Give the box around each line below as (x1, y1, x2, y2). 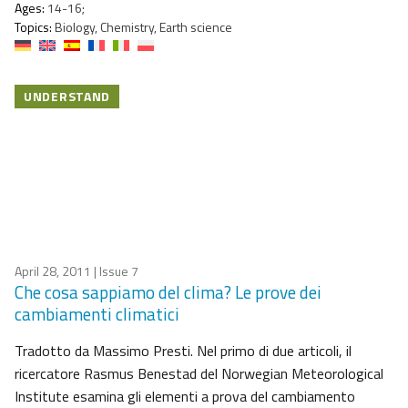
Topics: (15, 17, 52, 37)
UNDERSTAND (24, 87, 110, 107)
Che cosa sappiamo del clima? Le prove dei (15, 279, 321, 306)
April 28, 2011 (15, 261, 91, 281)
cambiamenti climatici (15, 301, 179, 328)
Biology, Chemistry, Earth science (52, 17, 232, 37)
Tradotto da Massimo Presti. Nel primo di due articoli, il (15, 340, 352, 362)
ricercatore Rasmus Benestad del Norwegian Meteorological (15, 362, 383, 385)
